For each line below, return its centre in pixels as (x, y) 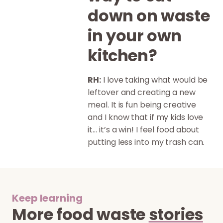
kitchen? (122, 55)
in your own (135, 35)
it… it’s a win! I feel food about (144, 129)
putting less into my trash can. (146, 142)
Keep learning (47, 198)
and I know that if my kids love (146, 117)
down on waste (149, 15)
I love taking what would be (155, 80)
